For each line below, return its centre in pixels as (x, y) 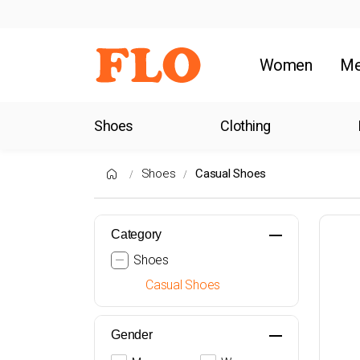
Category (136, 234)
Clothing (245, 126)
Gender (132, 335)
